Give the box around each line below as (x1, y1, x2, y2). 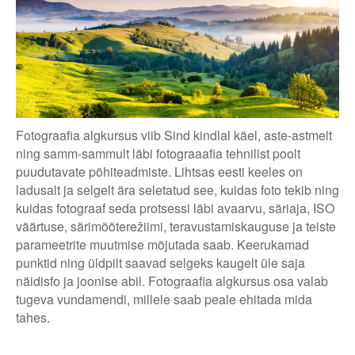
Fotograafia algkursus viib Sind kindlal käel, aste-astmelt (16, 126, 332, 145)
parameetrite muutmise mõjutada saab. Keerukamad (16, 235, 309, 254)
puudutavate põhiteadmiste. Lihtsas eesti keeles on (16, 162, 303, 181)
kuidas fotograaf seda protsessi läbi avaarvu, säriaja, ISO (16, 199, 334, 218)
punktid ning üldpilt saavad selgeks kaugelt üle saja (16, 254, 305, 273)
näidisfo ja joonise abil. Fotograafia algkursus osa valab (16, 272, 328, 291)
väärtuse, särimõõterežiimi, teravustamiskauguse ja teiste (16, 217, 336, 236)
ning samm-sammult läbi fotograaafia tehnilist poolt (16, 144, 300, 163)
